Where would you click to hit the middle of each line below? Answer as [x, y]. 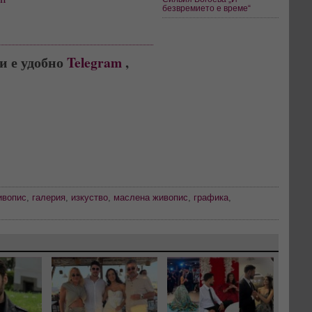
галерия [49, 197]
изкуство [89, 197]
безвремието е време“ [207, 8]
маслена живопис [151, 197]
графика [211, 197]
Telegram [94, 62]
